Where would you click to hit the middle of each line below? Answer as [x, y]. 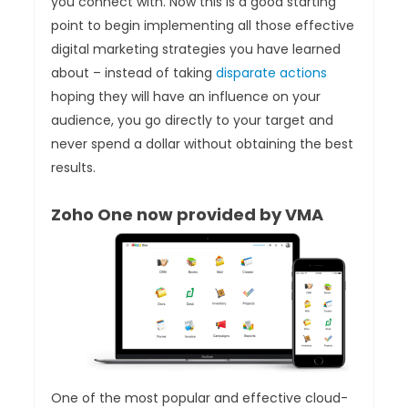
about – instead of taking [134, 73]
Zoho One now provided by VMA [188, 215]
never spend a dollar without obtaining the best [203, 144]
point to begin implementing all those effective [203, 26]
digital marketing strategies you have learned [196, 50]
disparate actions [272, 73]
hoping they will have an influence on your [186, 97]
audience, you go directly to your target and [193, 121]
